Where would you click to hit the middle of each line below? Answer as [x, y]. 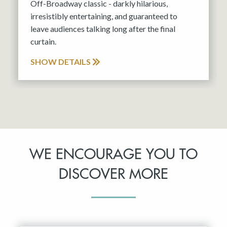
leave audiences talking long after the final [103, 28]
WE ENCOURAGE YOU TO [113, 154]
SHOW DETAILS [61, 61]
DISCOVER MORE [113, 174]
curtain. [43, 41]
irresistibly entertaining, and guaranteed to [104, 16]
